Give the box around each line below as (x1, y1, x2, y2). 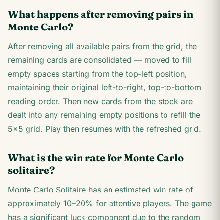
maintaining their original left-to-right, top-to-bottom (8, 82, 201, 92)
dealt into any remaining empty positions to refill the (8, 110, 200, 120)
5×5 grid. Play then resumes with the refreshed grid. (8, 124, 201, 134)
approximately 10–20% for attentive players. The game (8, 198, 212, 208)
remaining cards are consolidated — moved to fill (8, 55, 191, 65)
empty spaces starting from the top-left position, (8, 69, 187, 79)
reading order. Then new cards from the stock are (8, 96, 192, 106)
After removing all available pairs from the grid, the (8, 41, 197, 51)
